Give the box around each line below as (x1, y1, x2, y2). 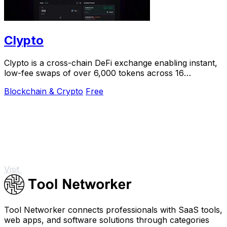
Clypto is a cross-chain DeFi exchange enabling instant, (4, 57, 217, 68)
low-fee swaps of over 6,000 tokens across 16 (4, 67, 184, 78)
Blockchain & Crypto (4, 86, 83, 96)
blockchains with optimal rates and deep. (4, 78, 161, 88)
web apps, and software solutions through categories (4, 214, 209, 225)
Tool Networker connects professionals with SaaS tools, (4, 204, 222, 215)
